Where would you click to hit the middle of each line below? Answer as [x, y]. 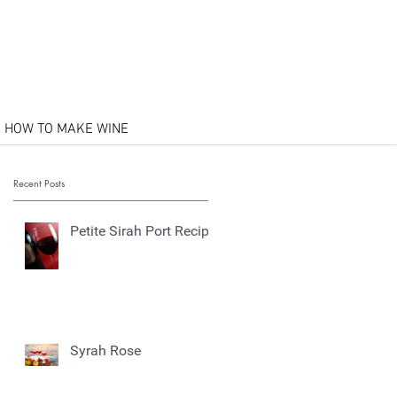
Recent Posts [39, 183]
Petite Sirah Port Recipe [143, 231]
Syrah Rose [105, 350]
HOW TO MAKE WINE [66, 129]
